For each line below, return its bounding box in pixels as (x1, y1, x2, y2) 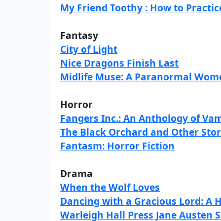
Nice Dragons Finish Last (60, 56, 179, 70)
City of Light (60, 42, 117, 56)
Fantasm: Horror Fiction (60, 139, 175, 152)
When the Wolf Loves (60, 181, 160, 194)
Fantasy (60, 29, 98, 42)
